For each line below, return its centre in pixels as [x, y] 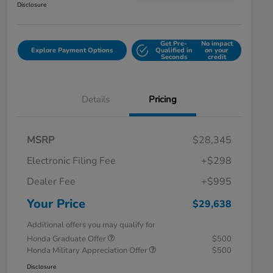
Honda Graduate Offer [67, 239]
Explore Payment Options [72, 51]
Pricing [163, 100]
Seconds [174, 57]
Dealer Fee [51, 182]
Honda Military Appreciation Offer [88, 251]
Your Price [56, 204]
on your [217, 51]
